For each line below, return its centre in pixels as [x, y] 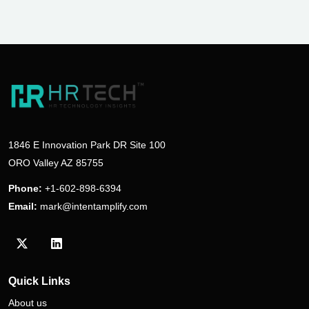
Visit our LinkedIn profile [114, 251]
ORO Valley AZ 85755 [56, 163]
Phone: [25, 189]
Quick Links [39, 281]
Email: [23, 207]
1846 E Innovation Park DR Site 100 [87, 145]
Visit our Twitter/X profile [80, 251]
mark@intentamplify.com [94, 207]
